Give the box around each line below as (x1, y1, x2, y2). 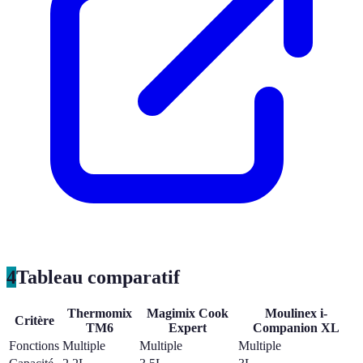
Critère (14, 314, 54, 328)
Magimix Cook (146, 306, 228, 321)
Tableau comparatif (16, 266, 180, 288)
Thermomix (66, 306, 132, 321)
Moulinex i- (265, 306, 327, 321)
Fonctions (9, 339, 59, 353)
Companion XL (253, 321, 340, 335)
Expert (168, 321, 207, 335)
